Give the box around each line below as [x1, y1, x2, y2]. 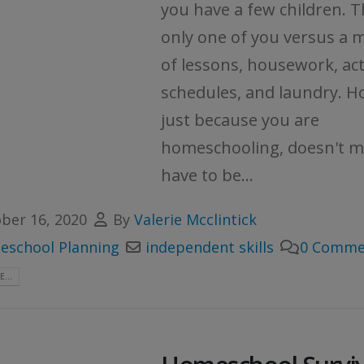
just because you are [161, 109, 320, 132]
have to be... [161, 164, 254, 187]
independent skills [145, 237, 274, 258]
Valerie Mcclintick [133, 210, 257, 230]
